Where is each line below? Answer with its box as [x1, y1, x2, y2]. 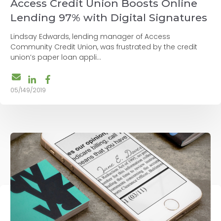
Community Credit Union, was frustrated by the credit [10, 41, 197, 52]
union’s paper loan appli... [10, 52, 101, 62]
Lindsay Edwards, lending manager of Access [10, 31, 170, 41]
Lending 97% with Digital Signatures [10, 11, 207, 24]
